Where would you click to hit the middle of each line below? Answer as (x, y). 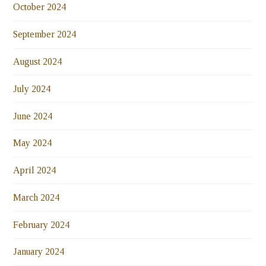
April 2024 (35, 170)
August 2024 (38, 61)
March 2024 (37, 197)
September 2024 (45, 34)
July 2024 (32, 88)
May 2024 (33, 143)
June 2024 (33, 116)
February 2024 (42, 224)
